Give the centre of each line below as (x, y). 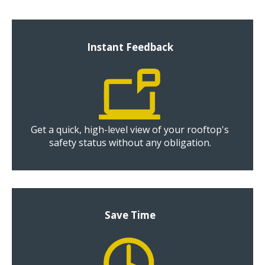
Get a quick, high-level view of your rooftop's (130, 130)
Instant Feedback (130, 47)
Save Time (130, 215)
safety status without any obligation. (130, 143)
